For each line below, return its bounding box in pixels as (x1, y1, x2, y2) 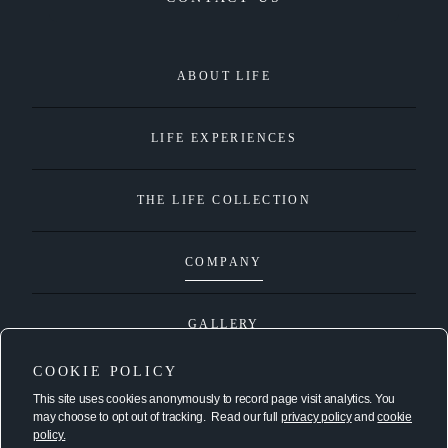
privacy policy (281, 411, 352, 423)
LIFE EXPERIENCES (150, 130, 298, 145)
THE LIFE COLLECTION (136, 192, 312, 207)
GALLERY (188, 316, 260, 331)
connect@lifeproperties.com (151, 406, 297, 419)
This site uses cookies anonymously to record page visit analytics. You (33, 393, 396, 405)
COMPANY (185, 254, 263, 269)
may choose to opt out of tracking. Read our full (33, 411, 281, 423)
